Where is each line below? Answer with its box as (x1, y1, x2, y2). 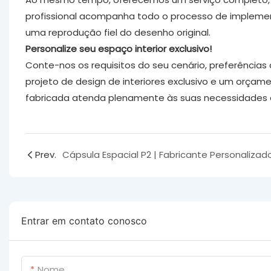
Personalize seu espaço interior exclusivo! (25, 42, 212, 55)
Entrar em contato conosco (21, 215, 147, 227)
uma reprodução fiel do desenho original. (25, 25, 211, 39)
